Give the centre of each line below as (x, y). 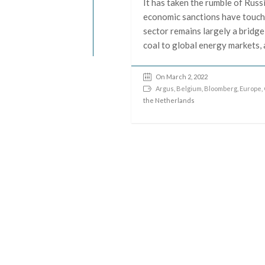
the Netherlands (169, 100)
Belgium (189, 88)
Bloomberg (221, 88)
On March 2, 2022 (182, 76)
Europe (251, 88)
